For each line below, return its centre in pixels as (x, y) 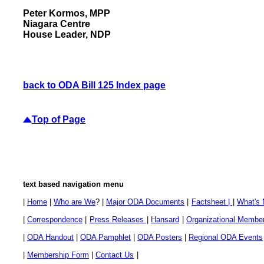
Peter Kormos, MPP (67, 13)
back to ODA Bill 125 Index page (94, 85)
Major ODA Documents (145, 202)
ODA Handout (50, 237)
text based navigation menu (73, 184)
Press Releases (118, 219)
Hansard (165, 219)
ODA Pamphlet (105, 237)
